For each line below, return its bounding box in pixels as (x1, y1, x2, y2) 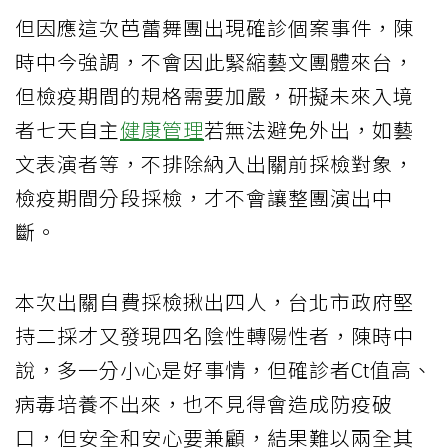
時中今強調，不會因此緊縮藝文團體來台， (15, 46, 414, 76)
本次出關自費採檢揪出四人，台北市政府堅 (15, 286, 414, 316)
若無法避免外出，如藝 (204, 114, 414, 144)
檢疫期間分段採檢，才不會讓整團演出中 (15, 182, 393, 212)
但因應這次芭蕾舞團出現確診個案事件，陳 (15, 12, 414, 42)
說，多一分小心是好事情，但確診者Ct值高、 (15, 354, 433, 384)
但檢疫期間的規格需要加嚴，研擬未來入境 (15, 80, 414, 110)
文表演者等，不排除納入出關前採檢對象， (15, 148, 414, 178)
